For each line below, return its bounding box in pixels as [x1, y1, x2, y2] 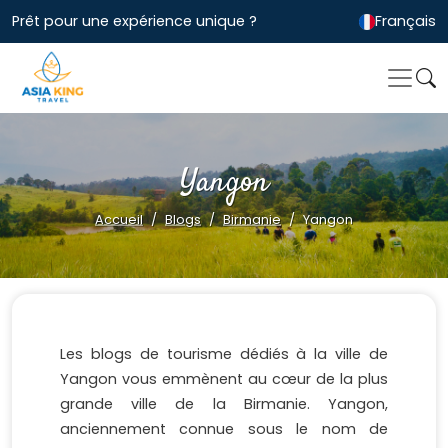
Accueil [95, 210, 143, 228]
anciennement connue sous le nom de [60, 419, 388, 440]
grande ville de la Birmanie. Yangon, [60, 394, 388, 415]
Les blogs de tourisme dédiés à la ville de [60, 344, 388, 365]
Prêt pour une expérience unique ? [12, 11, 257, 32]
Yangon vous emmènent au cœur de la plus [60, 369, 388, 390]
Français [375, 11, 436, 32]
